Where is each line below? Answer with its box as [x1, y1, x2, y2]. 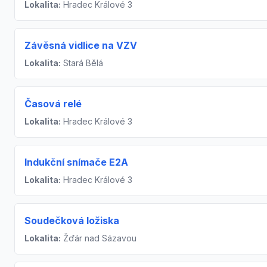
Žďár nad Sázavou [61, 233, 136, 243]
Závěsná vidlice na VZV [24, 39, 137, 51]
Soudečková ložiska [24, 215, 119, 226]
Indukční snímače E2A [24, 156, 128, 168]
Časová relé [24, 98, 82, 110]
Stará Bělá [61, 58, 103, 68]
